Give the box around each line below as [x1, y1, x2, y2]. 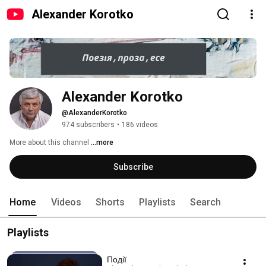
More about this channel [9, 138, 89, 147]
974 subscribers [62, 121, 115, 129]
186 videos [122, 121, 158, 129]
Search [190, 197, 221, 208]
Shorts [96, 197, 125, 208]
